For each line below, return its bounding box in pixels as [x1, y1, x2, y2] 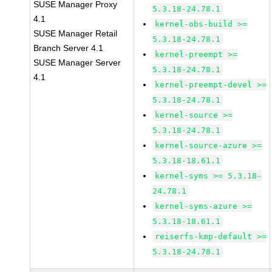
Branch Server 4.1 [33, 43, 104, 53]
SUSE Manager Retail [33, 29, 118, 38]
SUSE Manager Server [33, 58, 121, 67]
